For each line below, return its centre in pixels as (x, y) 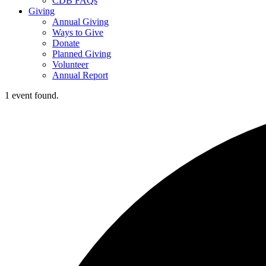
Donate (66, 43)
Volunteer (70, 64)
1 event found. (32, 95)
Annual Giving (80, 22)
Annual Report (80, 75)
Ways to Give (78, 32)
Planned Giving (82, 54)
